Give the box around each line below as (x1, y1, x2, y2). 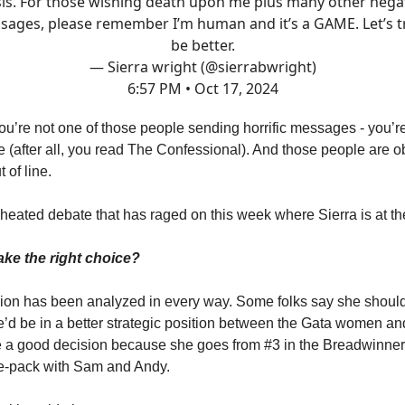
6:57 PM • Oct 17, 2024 (127, 79, 278, 99)
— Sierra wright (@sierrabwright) (89, 57, 316, 77)
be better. (170, 35, 235, 55)
